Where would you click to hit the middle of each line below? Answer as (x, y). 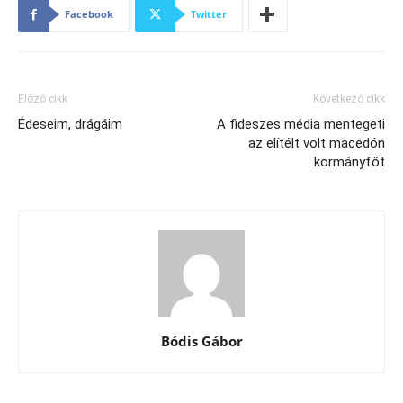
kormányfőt (349, 162)
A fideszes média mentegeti (301, 125)
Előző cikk (43, 99)
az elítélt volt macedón (317, 143)
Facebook (89, 14)
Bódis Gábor (201, 341)
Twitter (209, 14)
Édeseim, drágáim (70, 125)
